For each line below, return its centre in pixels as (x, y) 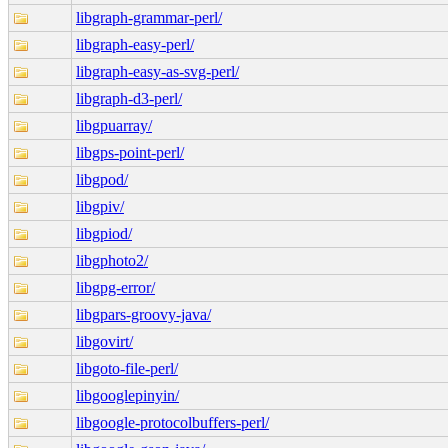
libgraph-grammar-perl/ (149, 17)
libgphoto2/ (112, 260)
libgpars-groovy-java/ (143, 314)
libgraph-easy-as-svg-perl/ (157, 71)
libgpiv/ (100, 206)
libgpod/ (102, 179)
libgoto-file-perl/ (127, 368)
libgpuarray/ (114, 125)
